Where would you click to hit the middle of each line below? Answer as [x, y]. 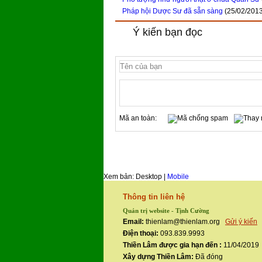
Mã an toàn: [141, 118]
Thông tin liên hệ [154, 197]
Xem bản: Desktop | [135, 177]
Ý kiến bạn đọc [168, 32]
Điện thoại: [141, 234]
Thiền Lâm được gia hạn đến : [172, 245]
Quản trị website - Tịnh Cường [166, 211]
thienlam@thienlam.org [185, 222]
